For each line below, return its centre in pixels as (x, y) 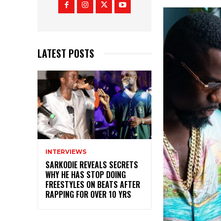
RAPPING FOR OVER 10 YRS (88, 195)
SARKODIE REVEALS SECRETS (92, 165)
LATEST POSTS (66, 54)
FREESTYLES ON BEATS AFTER (93, 185)
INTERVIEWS (66, 152)
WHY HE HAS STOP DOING (86, 175)
